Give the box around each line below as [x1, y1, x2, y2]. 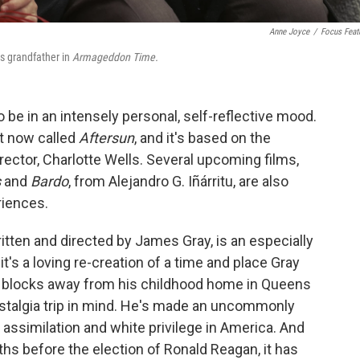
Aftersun [79, 129, 134, 146]
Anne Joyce [269, 27, 309, 37]
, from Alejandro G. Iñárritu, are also [68, 173, 288, 190]
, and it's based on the [134, 129, 271, 146]
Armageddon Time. [72, 51, 158, 63]
